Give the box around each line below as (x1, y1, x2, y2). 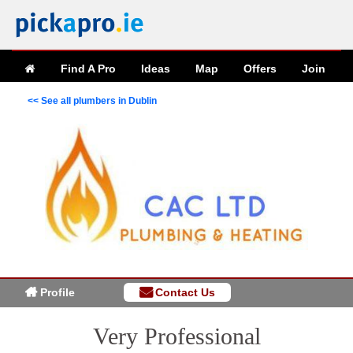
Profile (40, 285, 75, 299)
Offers (243, 62, 277, 75)
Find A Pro (61, 62, 116, 75)
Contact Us (155, 285, 215, 299)
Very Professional (92, 322, 261, 349)
